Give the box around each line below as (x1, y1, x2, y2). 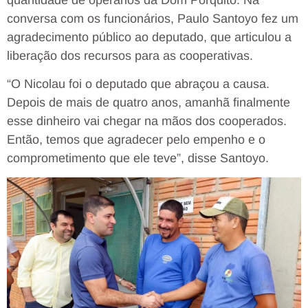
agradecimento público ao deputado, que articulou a (7, 30, 291, 44)
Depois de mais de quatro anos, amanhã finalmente (7, 95, 290, 109)
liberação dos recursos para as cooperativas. (7, 48, 253, 63)
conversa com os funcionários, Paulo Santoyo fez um (7, 11, 298, 25)
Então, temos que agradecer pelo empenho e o (7, 132, 265, 146)
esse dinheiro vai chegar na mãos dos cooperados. (7, 113, 287, 128)
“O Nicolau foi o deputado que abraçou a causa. (7, 76, 269, 91)
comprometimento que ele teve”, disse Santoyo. (7, 151, 269, 165)
